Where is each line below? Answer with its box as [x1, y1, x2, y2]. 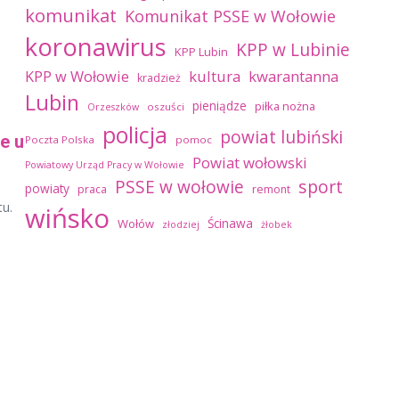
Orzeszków [87, 101, 139, 113]
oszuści [147, 100, 184, 113]
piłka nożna [255, 98, 315, 114]
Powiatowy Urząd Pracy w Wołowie [25, 159, 184, 171]
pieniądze [192, 97, 247, 114]
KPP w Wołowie [25, 67, 129, 86]
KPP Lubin [175, 44, 228, 60]
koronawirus [25, 30, 167, 63]
